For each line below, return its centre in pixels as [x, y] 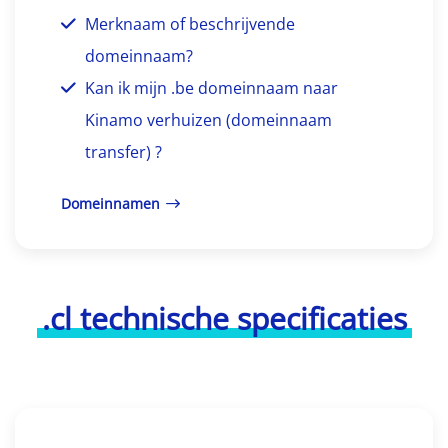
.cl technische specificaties [224, 318]
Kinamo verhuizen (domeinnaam [208, 119]
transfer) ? [123, 151]
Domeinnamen [110, 203]
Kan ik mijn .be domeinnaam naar [211, 87]
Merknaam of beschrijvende [190, 23]
